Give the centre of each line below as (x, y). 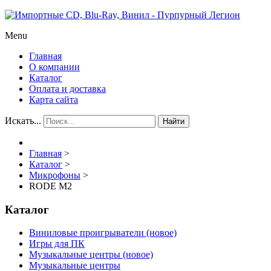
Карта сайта (54, 100)
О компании (54, 67)
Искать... (23, 121)
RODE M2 (51, 186)
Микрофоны (55, 175)
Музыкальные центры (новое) (91, 255)
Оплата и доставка (67, 89)
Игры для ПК (57, 244)
